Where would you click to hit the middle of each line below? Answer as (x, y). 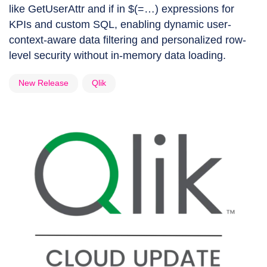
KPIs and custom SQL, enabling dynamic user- (120, 25)
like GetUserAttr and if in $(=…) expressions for (122, 9)
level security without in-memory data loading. (117, 56)
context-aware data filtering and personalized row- (128, 40)
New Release (44, 83)
